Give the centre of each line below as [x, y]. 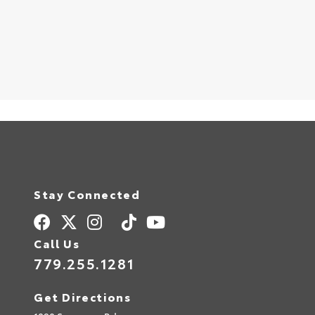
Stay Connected [87, 193]
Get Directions [83, 296]
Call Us [57, 243]
